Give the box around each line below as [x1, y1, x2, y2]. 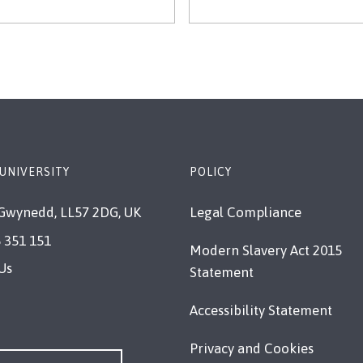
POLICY [190, 165, 232, 178]
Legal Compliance [190, 204, 301, 220]
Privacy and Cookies [190, 340, 314, 357]
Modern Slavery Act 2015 [190, 242, 342, 258]
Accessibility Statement [190, 302, 332, 318]
